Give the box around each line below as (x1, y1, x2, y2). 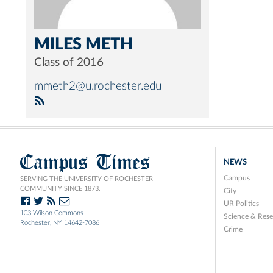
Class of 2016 (34, 57, 104, 68)
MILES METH (34, 36, 133, 52)
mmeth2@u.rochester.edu (34, 80, 161, 92)
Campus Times (20, 148, 151, 175)
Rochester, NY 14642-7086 (20, 219, 99, 226)
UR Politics (223, 200, 259, 207)
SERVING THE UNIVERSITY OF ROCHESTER (20, 175, 153, 182)
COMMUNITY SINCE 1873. (20, 185, 101, 192)
